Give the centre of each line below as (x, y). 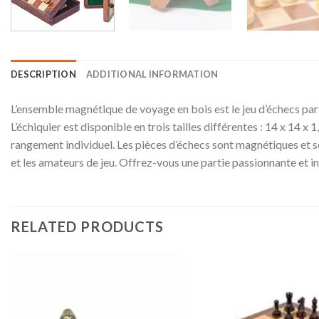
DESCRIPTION (43, 74)
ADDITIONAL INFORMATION (152, 74)
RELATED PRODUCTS (87, 227)
